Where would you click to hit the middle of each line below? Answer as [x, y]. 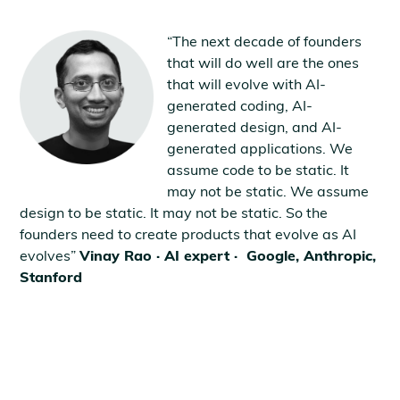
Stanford [51, 276]
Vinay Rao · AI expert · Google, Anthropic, [228, 255]
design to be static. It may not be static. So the [174, 212]
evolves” [50, 255]
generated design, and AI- [255, 126]
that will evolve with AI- [247, 83]
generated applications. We [260, 148]
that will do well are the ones [263, 62]
